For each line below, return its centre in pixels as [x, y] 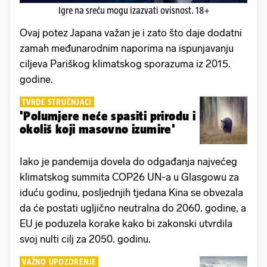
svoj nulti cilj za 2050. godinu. [85, 239]
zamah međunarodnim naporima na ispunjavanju [127, 48]
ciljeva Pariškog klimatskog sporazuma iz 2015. [125, 63]
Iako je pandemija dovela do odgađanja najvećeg [128, 161]
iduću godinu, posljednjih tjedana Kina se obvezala [131, 192]
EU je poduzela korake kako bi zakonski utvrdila [126, 223]
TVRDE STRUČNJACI [57, 102]
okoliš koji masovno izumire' [98, 129]
